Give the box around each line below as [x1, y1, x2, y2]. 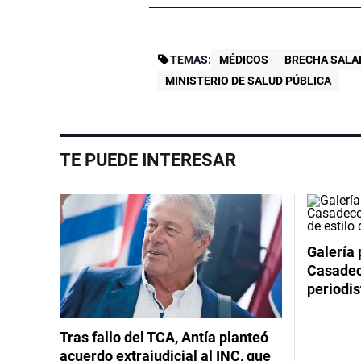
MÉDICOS [219, 52, 269, 66]
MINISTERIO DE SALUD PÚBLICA [165, 73, 332, 87]
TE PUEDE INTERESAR [60, 149, 236, 170]
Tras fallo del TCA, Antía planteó [60, 329, 268, 346]
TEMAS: [170, 52, 212, 66]
